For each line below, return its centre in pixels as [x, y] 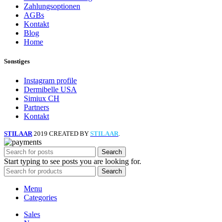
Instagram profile [50, 81]
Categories [40, 198]
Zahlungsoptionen [52, 6]
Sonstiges [17, 61]
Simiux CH [42, 99]
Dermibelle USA [50, 90]
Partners [36, 108]
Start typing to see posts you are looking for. [73, 162]
